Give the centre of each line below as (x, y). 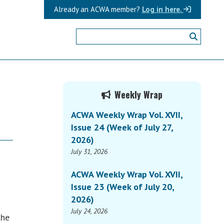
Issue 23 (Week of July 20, (123, 187)
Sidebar (88, 109)
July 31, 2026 (89, 152)
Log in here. (162, 9)
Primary (89, 90)
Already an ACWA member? (97, 9)
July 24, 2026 (89, 211)
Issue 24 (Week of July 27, (122, 127)
